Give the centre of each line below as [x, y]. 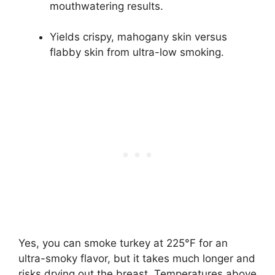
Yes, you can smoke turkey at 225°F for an [123, 243]
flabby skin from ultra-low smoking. [137, 52]
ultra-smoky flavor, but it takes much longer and [137, 258]
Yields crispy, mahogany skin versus [138, 37]
